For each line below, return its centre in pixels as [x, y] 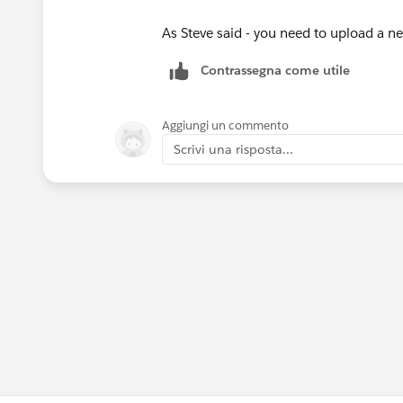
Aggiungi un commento [225, 125]
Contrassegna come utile [275, 70]
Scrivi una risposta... [233, 149]
